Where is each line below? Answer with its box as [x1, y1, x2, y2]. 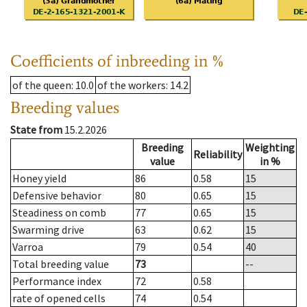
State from [10, 123, 62, 137]
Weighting [245, 140, 295, 155]
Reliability [193, 147, 242, 162]
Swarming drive [12, 223, 84, 237]
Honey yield [12, 171, 66, 186]
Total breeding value [12, 257, 109, 271]
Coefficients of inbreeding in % [10, 51, 225, 71]
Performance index [12, 274, 101, 288]
